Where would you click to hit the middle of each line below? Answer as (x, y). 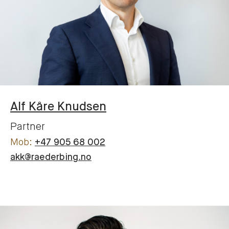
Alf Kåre (32, 107)
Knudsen (82, 107)
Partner (28, 127)
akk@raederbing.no (51, 157)
